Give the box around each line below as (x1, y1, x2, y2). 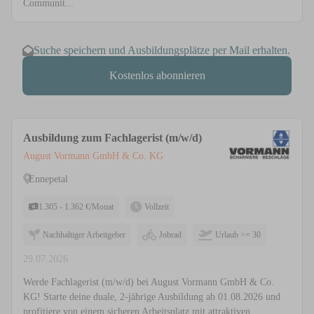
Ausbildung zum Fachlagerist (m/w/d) (23, 132, 202, 144)
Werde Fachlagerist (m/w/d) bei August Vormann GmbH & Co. (23, 277, 274, 288)
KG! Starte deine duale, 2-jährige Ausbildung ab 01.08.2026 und (23, 292, 280, 303)
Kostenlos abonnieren (109, 69, 205, 82)
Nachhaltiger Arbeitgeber (43, 230, 125, 240)
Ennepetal (29, 173, 68, 184)
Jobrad (159, 230, 182, 240)
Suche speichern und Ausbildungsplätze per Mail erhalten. (34, 44, 290, 57)
